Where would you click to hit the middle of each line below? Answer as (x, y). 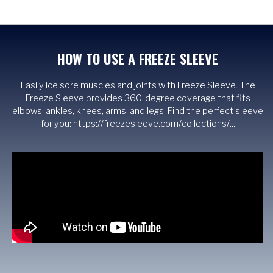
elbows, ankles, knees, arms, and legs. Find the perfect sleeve (138, 111)
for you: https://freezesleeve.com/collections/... (138, 124)
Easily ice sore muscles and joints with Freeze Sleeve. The (138, 86)
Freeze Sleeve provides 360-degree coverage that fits (138, 98)
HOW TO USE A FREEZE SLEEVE (138, 58)
